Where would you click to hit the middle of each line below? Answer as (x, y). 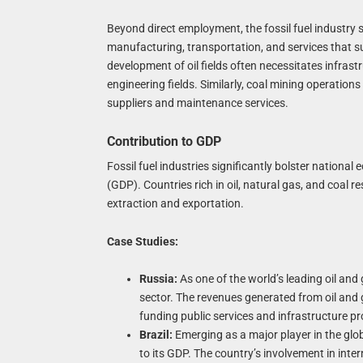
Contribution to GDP (164, 141)
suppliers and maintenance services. (197, 102)
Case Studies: (142, 241)
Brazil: (156, 335)
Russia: (158, 279)
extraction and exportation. (175, 203)
